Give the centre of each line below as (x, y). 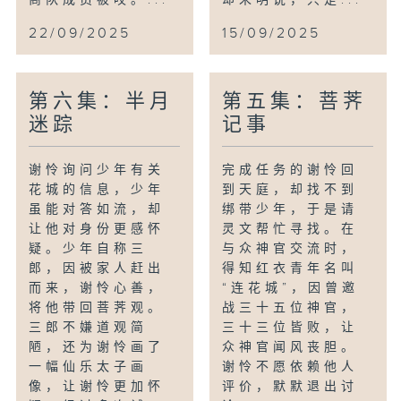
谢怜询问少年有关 (97, 170)
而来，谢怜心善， (97, 288)
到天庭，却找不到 (290, 189)
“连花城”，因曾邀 (291, 288)
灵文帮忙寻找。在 (290, 229)
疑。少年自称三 (89, 248)
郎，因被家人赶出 (97, 268)
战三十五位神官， (290, 307)
